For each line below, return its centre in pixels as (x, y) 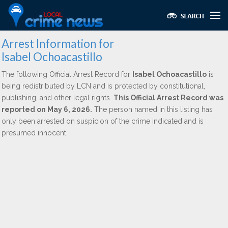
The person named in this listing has (152, 109)
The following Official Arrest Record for (67, 74)
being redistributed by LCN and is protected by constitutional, (103, 86)
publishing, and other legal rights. (58, 98)
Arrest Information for (58, 44)
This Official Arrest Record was (168, 98)
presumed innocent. (35, 133)
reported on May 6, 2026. (47, 109)
